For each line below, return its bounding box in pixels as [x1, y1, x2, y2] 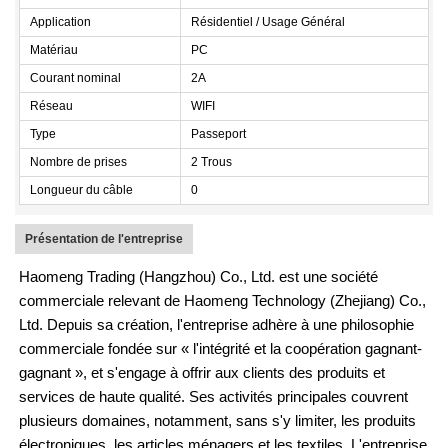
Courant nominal [30, 71, 121, 85]
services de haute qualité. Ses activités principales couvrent [19, 388, 408, 405]
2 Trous [191, 155, 232, 169]
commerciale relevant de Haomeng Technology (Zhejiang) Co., [19, 292, 426, 309]
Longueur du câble [30, 183, 133, 197]
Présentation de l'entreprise [25, 232, 183, 246]
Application [30, 15, 91, 29]
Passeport [191, 127, 246, 141]
